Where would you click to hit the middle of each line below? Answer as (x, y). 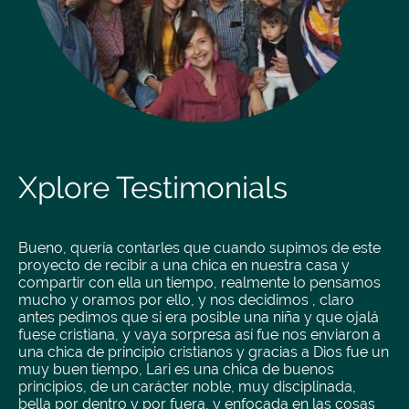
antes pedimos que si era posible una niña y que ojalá (199, 317)
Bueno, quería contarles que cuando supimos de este (199, 247)
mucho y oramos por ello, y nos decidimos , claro (186, 299)
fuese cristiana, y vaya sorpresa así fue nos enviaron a (199, 334)
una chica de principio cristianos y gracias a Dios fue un (204, 351)
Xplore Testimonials (153, 187)
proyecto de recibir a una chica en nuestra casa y (184, 265)
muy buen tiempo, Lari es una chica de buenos (176, 369)
